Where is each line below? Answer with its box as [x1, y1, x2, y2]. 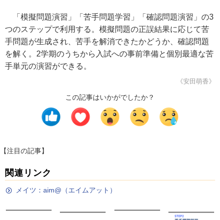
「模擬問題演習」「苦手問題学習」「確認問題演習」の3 [5, 13, 214, 21]
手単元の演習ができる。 [5, 62, 91, 70]
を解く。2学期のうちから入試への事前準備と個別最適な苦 [5, 50, 214, 58]
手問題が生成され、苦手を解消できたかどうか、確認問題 [5, 37, 209, 46]
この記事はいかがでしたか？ [65, 93, 155, 101]
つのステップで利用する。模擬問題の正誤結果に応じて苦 [5, 25, 209, 33]
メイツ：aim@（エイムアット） [16, 186, 116, 194]
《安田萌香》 [177, 78, 215, 85]
